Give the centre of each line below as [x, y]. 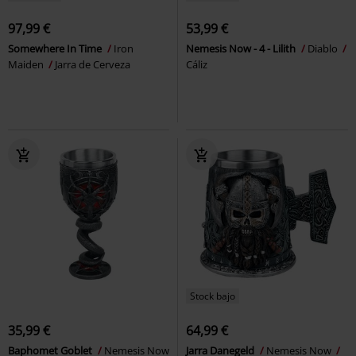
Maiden [27, 64]
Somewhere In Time [56, 48]
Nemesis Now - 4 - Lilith [242, 48]
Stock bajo [213, 296]
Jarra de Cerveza [93, 64]
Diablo [324, 48]
